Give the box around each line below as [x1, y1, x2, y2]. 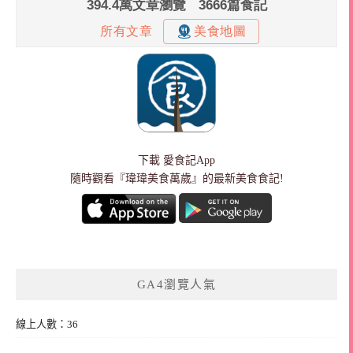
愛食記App [163, 154, 215, 166]
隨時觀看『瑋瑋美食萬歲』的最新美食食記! [69, 172, 284, 184]
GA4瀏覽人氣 [136, 277, 217, 291]
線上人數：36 [16, 318, 78, 330]
